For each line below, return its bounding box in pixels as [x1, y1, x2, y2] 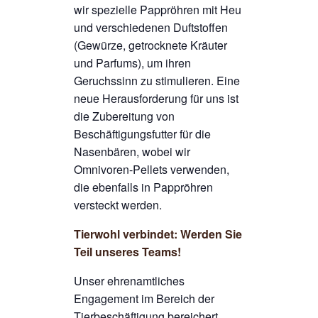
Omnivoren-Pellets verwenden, [74, 161, 229, 178]
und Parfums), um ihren [74, 55, 191, 72]
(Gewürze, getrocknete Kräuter [74, 37, 227, 54]
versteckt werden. [74, 197, 162, 214]
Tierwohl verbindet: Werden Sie [74, 226, 242, 243]
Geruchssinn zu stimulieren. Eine [74, 72, 240, 89]
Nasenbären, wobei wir [74, 143, 190, 160]
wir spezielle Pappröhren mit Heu [74, 1, 241, 18]
